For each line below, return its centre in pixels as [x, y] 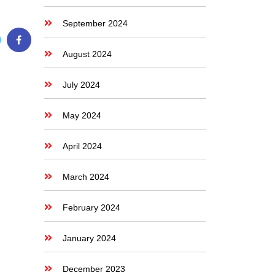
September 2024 [95, 23]
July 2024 [81, 85]
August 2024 [87, 54]
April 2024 [82, 146]
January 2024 [89, 238]
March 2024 [86, 177]
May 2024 [82, 115]
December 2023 [94, 269]
